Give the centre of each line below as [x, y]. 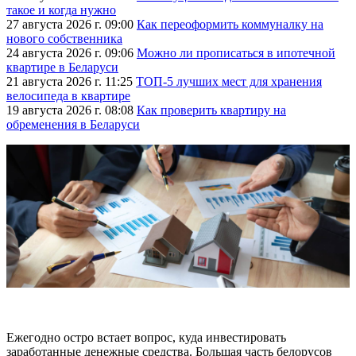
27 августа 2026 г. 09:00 [70, 25]
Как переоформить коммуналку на [230, 25]
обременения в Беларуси [73, 125]
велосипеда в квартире [68, 96]
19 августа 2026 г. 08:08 [70, 110]
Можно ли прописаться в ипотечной [236, 53]
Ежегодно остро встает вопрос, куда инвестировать [146, 338]
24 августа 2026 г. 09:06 [70, 53]
